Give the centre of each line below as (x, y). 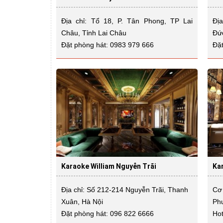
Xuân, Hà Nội (82, 201)
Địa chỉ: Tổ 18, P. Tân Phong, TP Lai (127, 21)
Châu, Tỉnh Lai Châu (94, 33)
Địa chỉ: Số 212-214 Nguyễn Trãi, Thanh (125, 189)
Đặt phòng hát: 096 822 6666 (108, 213)
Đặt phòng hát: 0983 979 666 (108, 45)
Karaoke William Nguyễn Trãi (109, 166)
